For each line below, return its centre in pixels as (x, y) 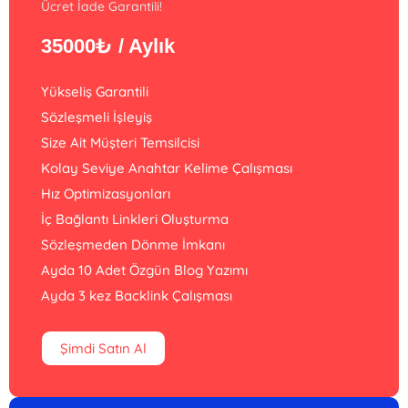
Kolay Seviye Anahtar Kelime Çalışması (167, 168)
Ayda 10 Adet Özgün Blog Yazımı (144, 270)
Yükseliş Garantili (95, 92)
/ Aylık (147, 46)
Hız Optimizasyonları (106, 194)
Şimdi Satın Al (103, 348)
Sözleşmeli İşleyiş (97, 117)
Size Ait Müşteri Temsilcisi (120, 143)
